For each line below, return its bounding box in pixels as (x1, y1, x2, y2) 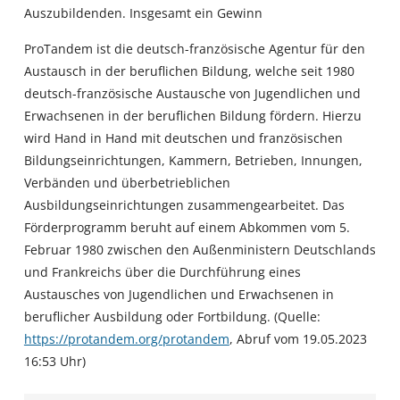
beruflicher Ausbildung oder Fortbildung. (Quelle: (23, 307, 321, 325)
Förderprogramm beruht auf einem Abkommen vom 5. (23, 218, 350, 236)
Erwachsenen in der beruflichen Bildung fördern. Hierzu (23, 106, 362, 124)
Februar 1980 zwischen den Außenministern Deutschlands (23, 240, 376, 258)
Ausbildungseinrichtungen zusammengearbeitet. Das (23, 196, 345, 213)
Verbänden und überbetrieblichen (23, 173, 230, 191)
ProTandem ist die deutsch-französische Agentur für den (23, 39, 365, 57)
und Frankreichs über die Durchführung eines (23, 262, 301, 280)
